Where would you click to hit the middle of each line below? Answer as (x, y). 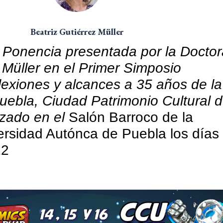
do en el (41, 117)
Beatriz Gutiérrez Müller (77, 31)
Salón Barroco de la (131, 117)
